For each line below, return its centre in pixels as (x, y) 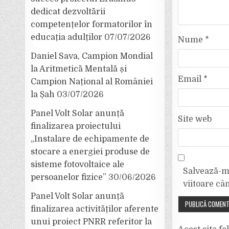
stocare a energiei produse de (90, 152)
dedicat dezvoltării (68, 12)
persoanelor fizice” (69, 177)
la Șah (43, 95)
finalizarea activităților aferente (95, 209)
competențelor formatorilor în (92, 25)
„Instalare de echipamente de (90, 139)
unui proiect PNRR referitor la (91, 222)
